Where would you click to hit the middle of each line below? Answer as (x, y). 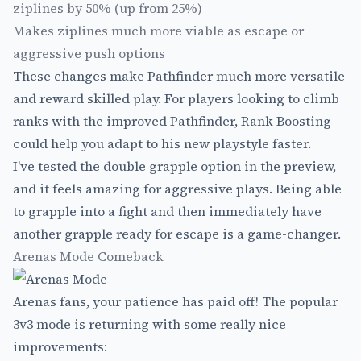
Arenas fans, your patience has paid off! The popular (175, 301)
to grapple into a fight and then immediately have (167, 211)
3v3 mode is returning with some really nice (149, 324)
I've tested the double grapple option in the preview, (174, 166)
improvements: (60, 346)
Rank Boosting (286, 120)
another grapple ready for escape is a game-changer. (177, 233)
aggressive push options (89, 53)
